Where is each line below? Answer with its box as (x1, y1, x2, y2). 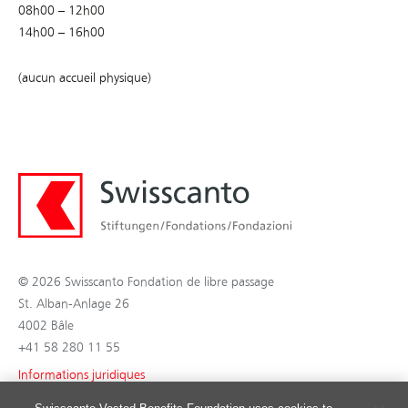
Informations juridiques (18, 367, 145, 383)
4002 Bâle (18, 318, 74, 334)
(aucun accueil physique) (18, 69, 151, 86)
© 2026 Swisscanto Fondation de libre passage (18, 274, 274, 291)
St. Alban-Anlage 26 (18, 296, 129, 312)
